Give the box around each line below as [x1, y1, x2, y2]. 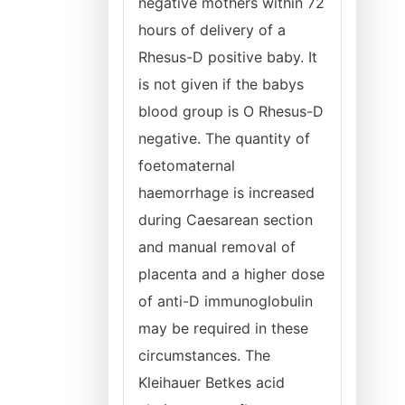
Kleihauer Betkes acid [138, 373, 285, 391]
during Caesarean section [138, 211, 313, 229]
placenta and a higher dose [138, 265, 325, 283]
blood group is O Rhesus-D [138, 102, 324, 120]
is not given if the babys [138, 75, 304, 93]
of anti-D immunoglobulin [138, 292, 313, 310]
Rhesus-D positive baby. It [138, 48, 317, 66]
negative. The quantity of [138, 129, 310, 147]
